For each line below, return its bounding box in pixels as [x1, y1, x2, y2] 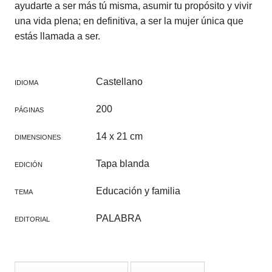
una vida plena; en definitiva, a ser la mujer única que [14, 16, 243, 27]
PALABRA [93, 213, 141, 224]
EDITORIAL [14, 216, 50, 223]
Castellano [93, 76, 143, 87]
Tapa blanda [93, 158, 149, 169]
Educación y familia [93, 186, 180, 197]
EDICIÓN [14, 161, 42, 169]
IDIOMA [14, 79, 38, 87]
